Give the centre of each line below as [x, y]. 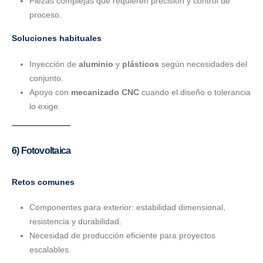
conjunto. [46, 78]
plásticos [140, 64]
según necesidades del [203, 64]
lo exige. [45, 106]
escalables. [50, 250]
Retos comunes [43, 182]
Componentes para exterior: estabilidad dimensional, [127, 208]
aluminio [96, 64]
